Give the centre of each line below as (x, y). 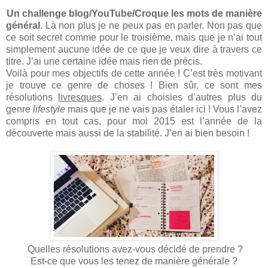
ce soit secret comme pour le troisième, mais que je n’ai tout (134, 37)
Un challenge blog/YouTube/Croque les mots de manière (134, 13)
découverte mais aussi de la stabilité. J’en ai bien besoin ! (129, 133)
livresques (80, 97)
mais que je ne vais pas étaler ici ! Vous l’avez (164, 109)
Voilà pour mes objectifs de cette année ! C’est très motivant (134, 73)
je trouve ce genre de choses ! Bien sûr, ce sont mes (134, 85)
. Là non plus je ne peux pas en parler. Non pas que (151, 25)
